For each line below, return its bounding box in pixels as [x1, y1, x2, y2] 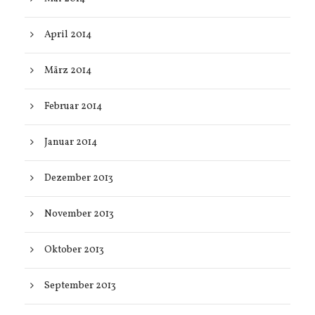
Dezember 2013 [44, 172, 113, 185]
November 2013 [44, 207, 114, 221]
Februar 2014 [44, 100, 102, 113]
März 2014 [44, 64, 91, 77]
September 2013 [44, 279, 116, 292]
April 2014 [44, 28, 91, 41]
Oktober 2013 [44, 243, 104, 257]
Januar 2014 [44, 136, 97, 149]
